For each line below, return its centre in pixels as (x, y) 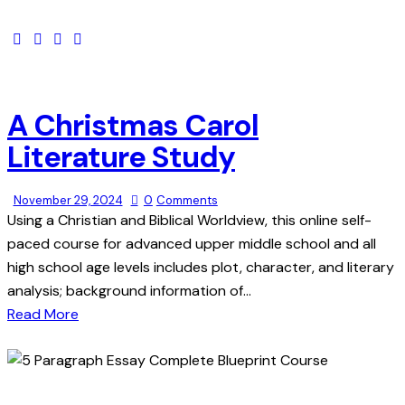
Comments (187, 200)
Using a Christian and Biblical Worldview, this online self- (189, 220)
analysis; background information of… (129, 290)
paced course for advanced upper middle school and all (192, 243)
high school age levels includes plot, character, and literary (201, 267)
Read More (43, 314)
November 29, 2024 (68, 200)
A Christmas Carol (133, 125)
